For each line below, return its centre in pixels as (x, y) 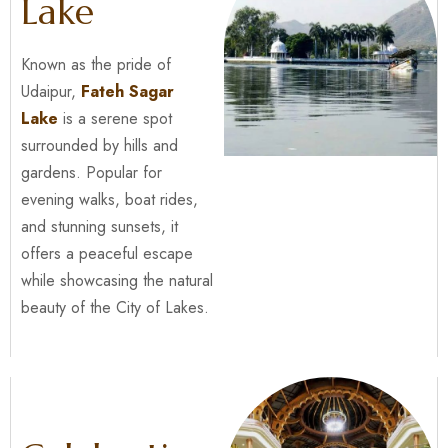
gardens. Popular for (91, 172)
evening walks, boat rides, (109, 199)
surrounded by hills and (99, 145)
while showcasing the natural (117, 280)
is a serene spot (115, 118)
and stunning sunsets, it (99, 226)
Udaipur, (51, 91)
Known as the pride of (96, 64)
